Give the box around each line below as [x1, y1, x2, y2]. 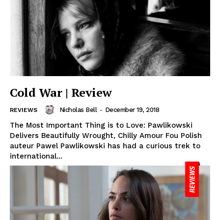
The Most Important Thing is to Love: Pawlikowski [10, 121, 192, 130]
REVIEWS [10, 107, 37, 114]
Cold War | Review [10, 84, 112, 101]
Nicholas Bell [59, 106, 97, 113]
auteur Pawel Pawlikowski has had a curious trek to [10, 141, 200, 151]
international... [10, 152, 62, 161]
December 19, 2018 [105, 106, 159, 113]
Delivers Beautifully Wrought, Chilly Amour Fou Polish [10, 131, 202, 140]
